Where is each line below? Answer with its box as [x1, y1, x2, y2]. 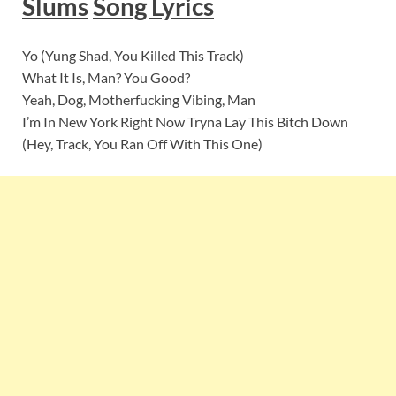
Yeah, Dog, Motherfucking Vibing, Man [22, 91, 255, 109]
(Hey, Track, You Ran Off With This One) [22, 135, 263, 153]
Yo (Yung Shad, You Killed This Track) [22, 47, 244, 65]
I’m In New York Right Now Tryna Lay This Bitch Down [22, 113, 348, 131]
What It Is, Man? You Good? [22, 69, 190, 87]
